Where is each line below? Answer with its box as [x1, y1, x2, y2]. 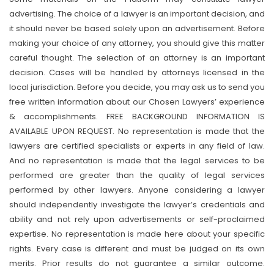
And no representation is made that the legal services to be [9, 155, 265, 166]
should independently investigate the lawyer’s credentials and [9, 199, 265, 210]
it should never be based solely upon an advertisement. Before [9, 23, 265, 34]
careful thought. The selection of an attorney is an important [9, 52, 265, 64]
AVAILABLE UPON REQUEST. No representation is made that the [9, 125, 265, 137]
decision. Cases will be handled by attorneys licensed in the [9, 67, 265, 78]
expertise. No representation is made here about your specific [9, 228, 265, 240]
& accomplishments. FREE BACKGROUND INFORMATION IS [9, 111, 265, 122]
